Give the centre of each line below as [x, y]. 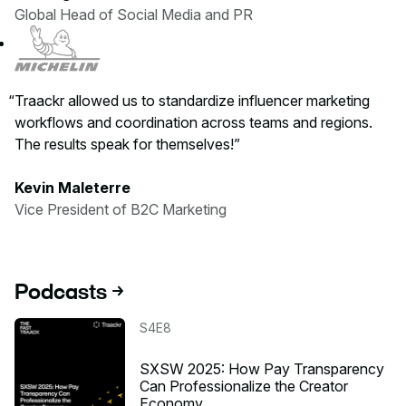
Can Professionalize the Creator [244, 386]
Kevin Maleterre [72, 188]
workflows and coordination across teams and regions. [193, 122]
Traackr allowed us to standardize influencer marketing [192, 101]
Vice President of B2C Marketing [121, 209]
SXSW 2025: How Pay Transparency [262, 369]
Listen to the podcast [83, 329]
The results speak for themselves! [124, 144]
